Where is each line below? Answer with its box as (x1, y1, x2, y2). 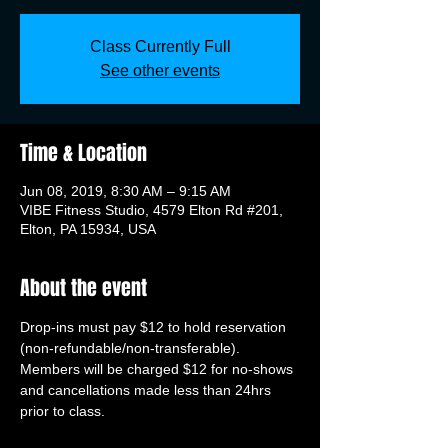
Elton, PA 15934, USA (20, 221, 156, 237)
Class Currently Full (89, 38, 231, 55)
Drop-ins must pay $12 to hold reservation (20, 319, 290, 335)
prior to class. (20, 403, 105, 419)
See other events (100, 62, 220, 79)
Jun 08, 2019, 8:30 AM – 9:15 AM (20, 183, 231, 199)
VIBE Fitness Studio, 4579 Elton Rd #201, (20, 202, 283, 218)
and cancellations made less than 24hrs (20, 382, 275, 398)
